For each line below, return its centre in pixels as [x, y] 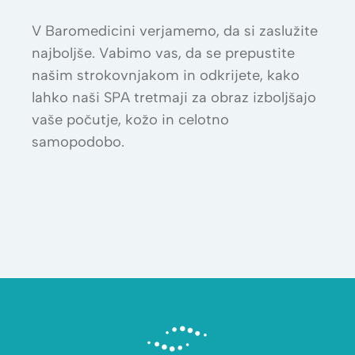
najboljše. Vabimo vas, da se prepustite [163, 53]
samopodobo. [78, 141]
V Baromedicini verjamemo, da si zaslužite [175, 31]
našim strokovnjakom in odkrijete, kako [166, 75]
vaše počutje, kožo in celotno [130, 119]
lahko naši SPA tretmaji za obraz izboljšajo [174, 97]
